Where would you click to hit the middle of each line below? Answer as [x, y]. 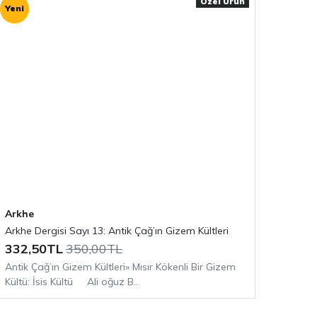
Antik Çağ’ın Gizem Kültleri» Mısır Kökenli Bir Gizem [120, 266]
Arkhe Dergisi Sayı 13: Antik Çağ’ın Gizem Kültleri [117, 230]
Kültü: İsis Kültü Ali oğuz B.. [71, 281]
